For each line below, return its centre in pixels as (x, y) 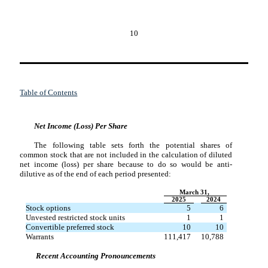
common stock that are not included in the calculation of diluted (126, 154)
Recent (48, 255)
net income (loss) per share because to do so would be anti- (126, 164)
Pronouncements (127, 255)
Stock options (48, 208)
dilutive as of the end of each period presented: (96, 173)
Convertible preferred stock (70, 227)
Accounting (80, 255)
